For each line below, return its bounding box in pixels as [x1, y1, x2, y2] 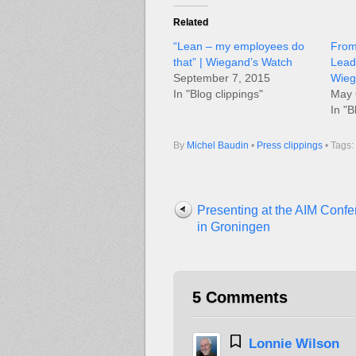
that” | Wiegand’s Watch [173, 55, 292, 68]
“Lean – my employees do [173, 39, 304, 52]
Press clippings [257, 139, 323, 151]
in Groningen [197, 219, 270, 234]
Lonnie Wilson [248, 335, 339, 352]
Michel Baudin [187, 139, 249, 151]
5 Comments [192, 288, 288, 306]
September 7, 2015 [173, 71, 270, 84]
